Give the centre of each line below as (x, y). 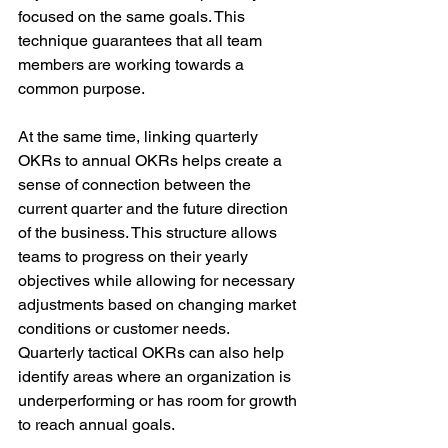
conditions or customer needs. (125, 329)
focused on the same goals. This (133, 17)
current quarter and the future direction (155, 209)
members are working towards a (133, 65)
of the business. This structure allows (149, 233)
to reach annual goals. (96, 425)
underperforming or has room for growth (159, 401)
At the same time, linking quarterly (140, 137)
